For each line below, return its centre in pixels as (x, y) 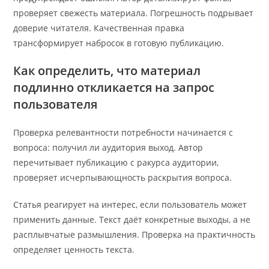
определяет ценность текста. (74, 250)
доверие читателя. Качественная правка (99, 28)
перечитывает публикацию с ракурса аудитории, (116, 163)
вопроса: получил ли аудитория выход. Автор (108, 148)
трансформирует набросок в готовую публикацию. (119, 43)
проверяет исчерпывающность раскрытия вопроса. (123, 178)
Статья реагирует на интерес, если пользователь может (130, 205)
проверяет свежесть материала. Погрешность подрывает (134, 13)
